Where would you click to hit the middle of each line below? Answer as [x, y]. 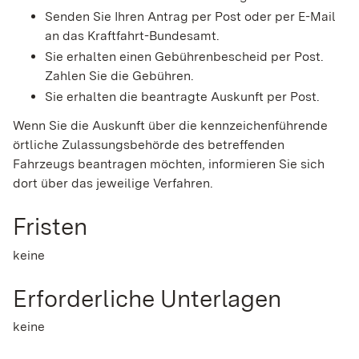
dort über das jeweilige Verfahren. [113, 184]
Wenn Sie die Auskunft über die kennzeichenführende [170, 126]
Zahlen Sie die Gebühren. [119, 76]
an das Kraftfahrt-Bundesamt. [132, 36]
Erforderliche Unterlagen [147, 298]
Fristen [50, 226]
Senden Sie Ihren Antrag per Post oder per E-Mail [190, 17]
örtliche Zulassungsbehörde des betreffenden [149, 145]
